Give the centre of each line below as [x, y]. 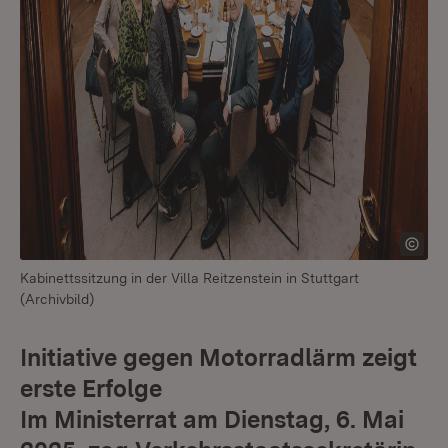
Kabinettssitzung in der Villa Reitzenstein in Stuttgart [189, 278]
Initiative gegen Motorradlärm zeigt [218, 357]
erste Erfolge [91, 388]
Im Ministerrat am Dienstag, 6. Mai [212, 419]
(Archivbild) [57, 299]
